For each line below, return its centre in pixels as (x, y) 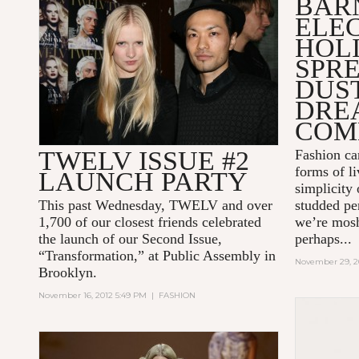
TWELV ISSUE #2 (144, 161)
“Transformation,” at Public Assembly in (157, 256)
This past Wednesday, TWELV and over (156, 206)
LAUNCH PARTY (143, 182)
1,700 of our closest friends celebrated (150, 222)
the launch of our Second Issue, (131, 239)
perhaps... (324, 239)
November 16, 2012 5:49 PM (93, 296)
